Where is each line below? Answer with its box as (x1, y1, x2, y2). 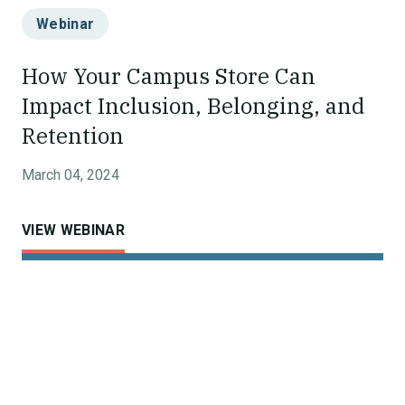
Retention (22, 121, 124, 150)
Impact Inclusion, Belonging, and (22, 91, 365, 120)
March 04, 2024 (22, 166, 119, 184)
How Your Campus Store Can (22, 61, 316, 90)
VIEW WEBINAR (22, 221, 125, 239)
